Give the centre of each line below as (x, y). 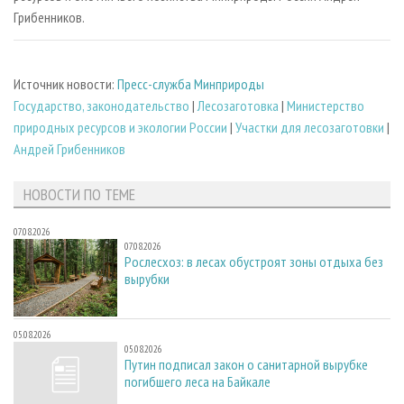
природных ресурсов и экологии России (120, 128)
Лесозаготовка (238, 106)
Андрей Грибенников (69, 149)
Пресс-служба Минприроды (191, 84)
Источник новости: (65, 84)
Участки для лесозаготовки (310, 128)
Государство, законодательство (101, 106)
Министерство (326, 106)
